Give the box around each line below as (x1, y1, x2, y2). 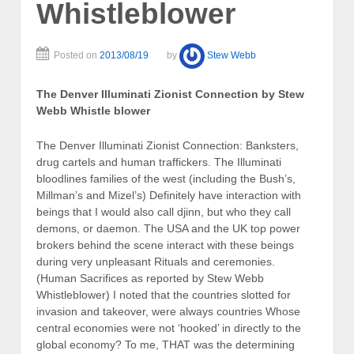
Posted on (54, 49, 100, 61)
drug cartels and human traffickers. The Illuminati (36, 155, 281, 168)
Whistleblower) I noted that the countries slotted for (36, 288, 291, 301)
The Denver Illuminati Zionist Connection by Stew (36, 88, 304, 101)
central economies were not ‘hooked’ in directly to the (36, 321, 301, 334)
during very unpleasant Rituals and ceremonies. (36, 254, 275, 268)
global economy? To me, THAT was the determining (36, 337, 295, 351)
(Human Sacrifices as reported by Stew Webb (36, 271, 264, 284)
